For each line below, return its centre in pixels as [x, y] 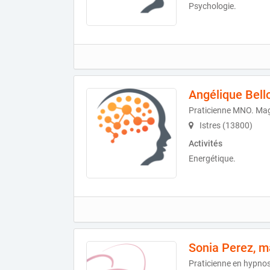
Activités [206, 144]
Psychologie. [212, 6]
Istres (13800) [225, 126]
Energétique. [212, 159]
